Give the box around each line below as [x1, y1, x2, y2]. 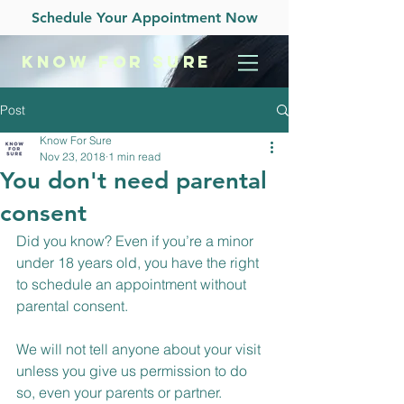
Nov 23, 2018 [40, 150, 106, 163]
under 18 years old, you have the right [16, 253, 262, 271]
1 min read [108, 150, 161, 163]
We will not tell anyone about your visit [16, 340, 264, 358]
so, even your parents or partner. [16, 383, 222, 401]
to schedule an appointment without [16, 275, 250, 293]
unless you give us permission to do [16, 362, 251, 380]
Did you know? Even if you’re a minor [16, 232, 257, 250]
